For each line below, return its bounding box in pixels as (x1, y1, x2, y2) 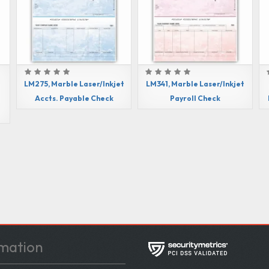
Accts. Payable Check (34, 93, 113, 103)
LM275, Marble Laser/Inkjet (23, 79, 124, 88)
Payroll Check (169, 93, 220, 103)
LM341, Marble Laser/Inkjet (145, 79, 244, 88)
